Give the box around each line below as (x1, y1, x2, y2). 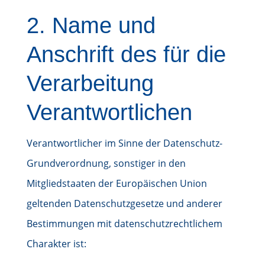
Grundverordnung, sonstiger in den (26, 157, 186, 170)
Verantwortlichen (26, 100, 192, 125)
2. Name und (26, 13, 156, 38)
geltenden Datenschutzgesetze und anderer (26, 197, 222, 210)
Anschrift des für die (26, 42, 226, 67)
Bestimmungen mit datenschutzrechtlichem (26, 217, 222, 230)
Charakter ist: (26, 237, 86, 250)
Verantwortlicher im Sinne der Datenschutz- (26, 137, 222, 150)
